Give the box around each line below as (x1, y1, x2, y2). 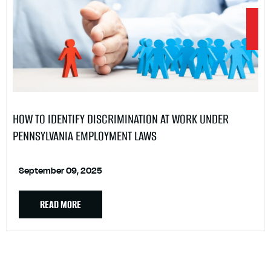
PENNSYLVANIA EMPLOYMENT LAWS (13, 127, 157, 145)
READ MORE (40, 197, 81, 212)
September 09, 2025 (19, 165, 102, 176)
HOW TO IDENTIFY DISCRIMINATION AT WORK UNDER (13, 110, 229, 128)
